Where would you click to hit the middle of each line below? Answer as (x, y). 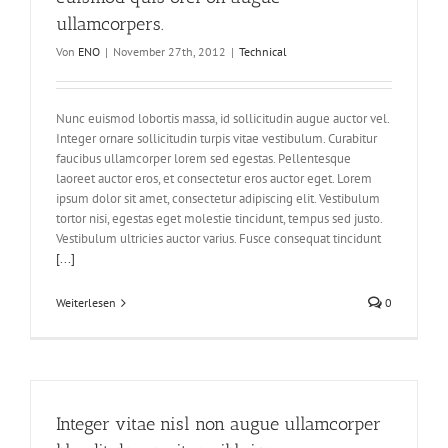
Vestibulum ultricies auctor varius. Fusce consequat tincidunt (218, 239)
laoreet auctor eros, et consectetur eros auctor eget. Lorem (214, 179)
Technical (263, 52)
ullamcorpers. (110, 24)
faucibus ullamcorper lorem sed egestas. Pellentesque (203, 159)
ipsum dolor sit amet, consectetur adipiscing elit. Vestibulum (218, 199)
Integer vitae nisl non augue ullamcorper (218, 424)
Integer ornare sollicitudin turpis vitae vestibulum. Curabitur (216, 139)
